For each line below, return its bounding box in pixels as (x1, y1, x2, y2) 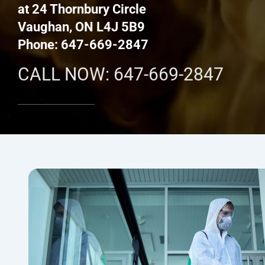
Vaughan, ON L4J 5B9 (18, 19, 145, 34)
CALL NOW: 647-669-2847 (18, 63, 224, 85)
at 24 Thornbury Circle (18, 1, 146, 17)
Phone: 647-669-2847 (18, 37, 148, 52)
